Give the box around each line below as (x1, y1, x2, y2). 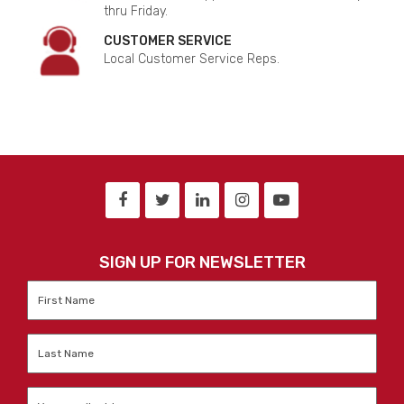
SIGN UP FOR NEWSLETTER (98, 252, 306, 272)
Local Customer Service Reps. (104, 50, 280, 67)
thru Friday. (104, 3, 168, 19)
